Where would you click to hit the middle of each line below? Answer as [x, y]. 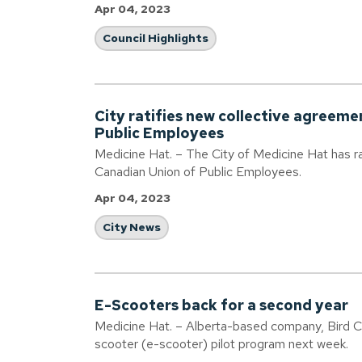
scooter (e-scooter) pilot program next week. [221, 344]
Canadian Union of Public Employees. [198, 172]
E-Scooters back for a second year [221, 305]
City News [132, 227]
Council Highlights [156, 38]
